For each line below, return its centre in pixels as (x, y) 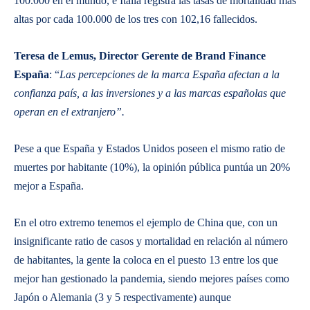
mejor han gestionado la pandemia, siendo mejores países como (152, 279)
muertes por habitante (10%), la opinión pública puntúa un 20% (152, 167)
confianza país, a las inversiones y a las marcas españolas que (150, 93)
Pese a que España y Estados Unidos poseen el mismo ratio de (149, 148)
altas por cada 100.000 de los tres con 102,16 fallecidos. (136, 19)
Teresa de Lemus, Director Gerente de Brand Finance (140, 56)
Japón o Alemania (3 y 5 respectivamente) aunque (122, 297)
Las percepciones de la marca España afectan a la (170, 74)
